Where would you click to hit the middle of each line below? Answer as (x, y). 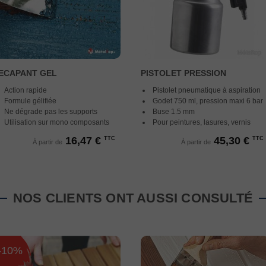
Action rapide (25, 90)
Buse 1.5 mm (174, 112)
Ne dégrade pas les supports (50, 112)
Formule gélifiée (30, 101)
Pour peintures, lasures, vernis (202, 122)
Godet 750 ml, (176, 101)
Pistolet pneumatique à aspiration (207, 90)
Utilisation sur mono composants (56, 122)
